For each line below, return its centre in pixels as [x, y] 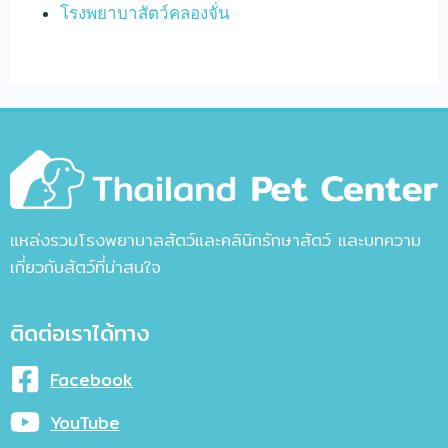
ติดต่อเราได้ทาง [80, 333]
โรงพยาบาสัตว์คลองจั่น [145, 12]
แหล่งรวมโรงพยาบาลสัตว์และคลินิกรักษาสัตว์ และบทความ [215, 240]
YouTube [85, 422]
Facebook [91, 379]
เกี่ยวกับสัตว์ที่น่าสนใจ [85, 267]
